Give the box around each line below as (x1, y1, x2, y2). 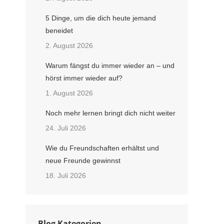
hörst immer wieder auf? (45, 74, 122, 82)
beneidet (45, 26, 73, 34)
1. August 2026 (45, 89, 93, 97)
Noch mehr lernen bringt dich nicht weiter (45, 109, 175, 117)
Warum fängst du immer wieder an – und (45, 61, 174, 69)
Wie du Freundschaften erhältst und (45, 144, 159, 152)
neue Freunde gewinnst (45, 156, 120, 164)
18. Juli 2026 (45, 171, 86, 179)
